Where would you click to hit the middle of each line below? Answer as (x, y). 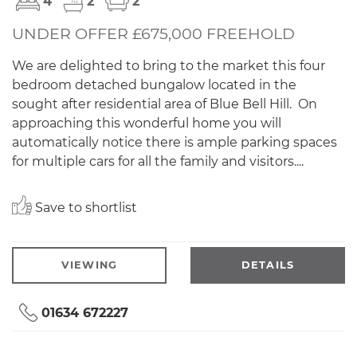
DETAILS (268, 265)
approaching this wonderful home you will (147, 123)
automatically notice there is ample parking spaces (175, 142)
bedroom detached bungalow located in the (154, 84)
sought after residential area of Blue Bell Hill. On (165, 104)
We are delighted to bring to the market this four (169, 65)
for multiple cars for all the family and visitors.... (158, 161)
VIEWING (89, 265)
